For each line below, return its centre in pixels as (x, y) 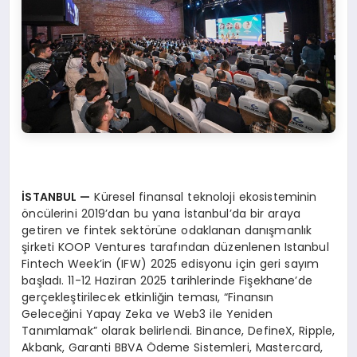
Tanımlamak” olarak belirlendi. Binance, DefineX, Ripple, (178, 331)
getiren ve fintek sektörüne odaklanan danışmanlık (167, 231)
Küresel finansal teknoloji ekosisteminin (204, 197)
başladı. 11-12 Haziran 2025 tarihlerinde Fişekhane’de (167, 281)
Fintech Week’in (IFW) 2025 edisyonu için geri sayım (171, 264)
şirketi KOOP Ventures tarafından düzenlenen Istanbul (175, 247)
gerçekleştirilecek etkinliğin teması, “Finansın (148, 298)
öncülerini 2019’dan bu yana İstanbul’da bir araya (161, 214)
